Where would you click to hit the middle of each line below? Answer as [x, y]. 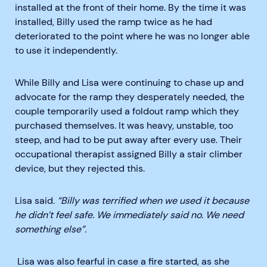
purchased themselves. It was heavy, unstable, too [124, 125]
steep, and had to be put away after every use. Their [128, 140]
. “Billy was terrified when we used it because [151, 201]
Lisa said [34, 201]
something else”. [51, 229]
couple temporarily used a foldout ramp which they [127, 111]
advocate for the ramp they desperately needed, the [130, 97]
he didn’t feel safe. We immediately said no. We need [129, 215]
